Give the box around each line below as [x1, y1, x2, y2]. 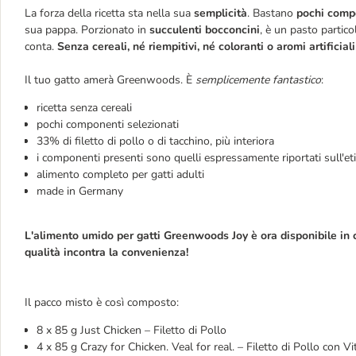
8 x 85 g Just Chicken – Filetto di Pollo [37, 323, 226, 338]
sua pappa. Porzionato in [25, 22, 146, 37]
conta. [25, 39, 57, 54]
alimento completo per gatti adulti [37, 167, 204, 182]
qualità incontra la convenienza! [25, 245, 188, 260]
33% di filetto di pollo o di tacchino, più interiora [37, 133, 274, 149]
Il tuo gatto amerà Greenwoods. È [25, 72, 195, 87]
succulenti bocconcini [146, 22, 260, 37]
